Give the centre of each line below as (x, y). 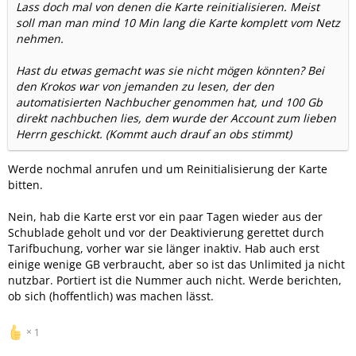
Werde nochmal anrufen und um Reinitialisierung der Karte (168, 168)
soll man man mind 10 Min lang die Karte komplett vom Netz (178, 22)
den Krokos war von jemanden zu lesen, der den (145, 86)
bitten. (25, 184)
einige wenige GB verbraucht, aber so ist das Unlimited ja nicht (176, 264)
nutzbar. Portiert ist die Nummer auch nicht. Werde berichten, (175, 280)
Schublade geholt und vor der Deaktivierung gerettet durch (166, 232)
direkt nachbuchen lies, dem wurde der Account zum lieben (176, 118)
